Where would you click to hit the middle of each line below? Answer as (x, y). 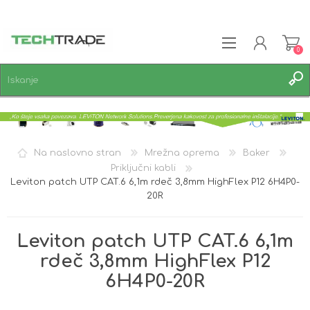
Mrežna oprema (182, 153)
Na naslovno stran (77, 153)
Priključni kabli (143, 168)
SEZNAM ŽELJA (66, 142)
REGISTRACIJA (60, 104)
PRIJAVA (46, 124)
